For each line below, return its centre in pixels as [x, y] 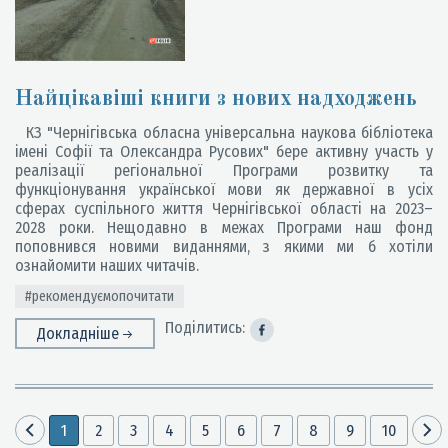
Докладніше [80, 333]
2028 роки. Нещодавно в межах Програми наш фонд [224, 227]
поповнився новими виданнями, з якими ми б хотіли [224, 246]
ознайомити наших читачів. [107, 265]
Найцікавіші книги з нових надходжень [216, 99]
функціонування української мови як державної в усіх [224, 189]
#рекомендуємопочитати [99, 296]
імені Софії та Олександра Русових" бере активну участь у [224, 151]
